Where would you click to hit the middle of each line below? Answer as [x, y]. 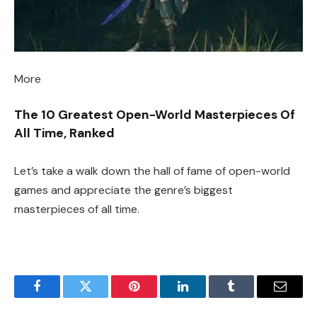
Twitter [103, 297]
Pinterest [156, 297]
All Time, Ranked [64, 133]
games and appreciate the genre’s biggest [123, 190]
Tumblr [249, 297]
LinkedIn [205, 297]
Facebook [60, 297]
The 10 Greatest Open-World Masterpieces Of [155, 115]
